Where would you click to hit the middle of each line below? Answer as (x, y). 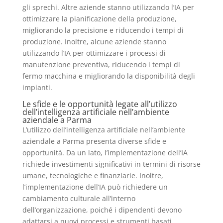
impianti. (37, 87)
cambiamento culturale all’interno (79, 198)
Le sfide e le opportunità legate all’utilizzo (100, 104)
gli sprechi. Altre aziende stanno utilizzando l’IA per (108, 7)
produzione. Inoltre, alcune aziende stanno (94, 41)
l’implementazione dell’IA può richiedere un (95, 187)
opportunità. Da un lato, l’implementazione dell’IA (105, 152)
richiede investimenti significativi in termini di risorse (111, 164)
